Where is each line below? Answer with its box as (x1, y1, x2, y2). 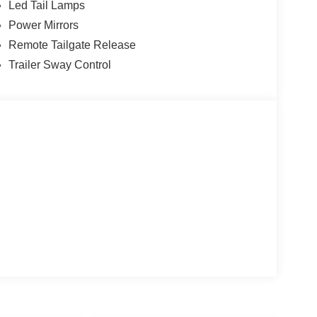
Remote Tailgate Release (8, 38, 136, 51)
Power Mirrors (8, 18, 79, 31)
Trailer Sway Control (8, 58, 111, 71)
